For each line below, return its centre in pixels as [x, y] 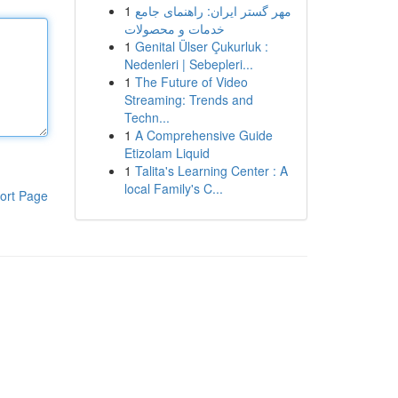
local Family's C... [173, 188]
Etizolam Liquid [167, 153]
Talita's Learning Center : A [211, 171]
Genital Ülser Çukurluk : [201, 46]
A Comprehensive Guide [203, 135]
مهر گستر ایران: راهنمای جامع [213, 11]
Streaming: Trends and [188, 99]
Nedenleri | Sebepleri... [188, 64]
